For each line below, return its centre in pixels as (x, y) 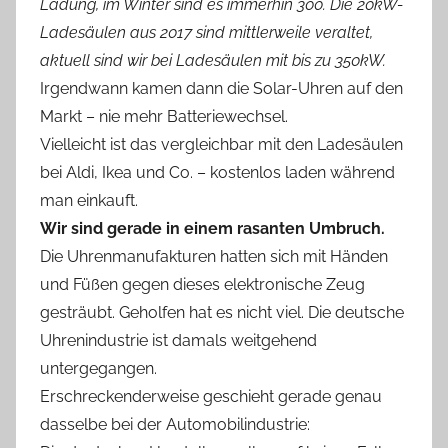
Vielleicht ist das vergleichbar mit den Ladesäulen (221, 144)
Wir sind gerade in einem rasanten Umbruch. (212, 228)
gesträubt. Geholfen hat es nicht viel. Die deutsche (222, 312)
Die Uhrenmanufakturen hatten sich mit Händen (214, 256)
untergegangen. (98, 368)
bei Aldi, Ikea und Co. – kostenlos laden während (217, 172)
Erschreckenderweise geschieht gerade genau (211, 396)
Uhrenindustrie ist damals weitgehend (178, 340)
